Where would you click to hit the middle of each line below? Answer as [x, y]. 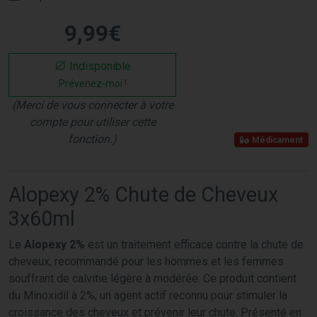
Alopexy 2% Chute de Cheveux [143, 194]
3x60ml [42, 218]
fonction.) [93, 139]
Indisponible [98, 66]
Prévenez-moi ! [92, 83]
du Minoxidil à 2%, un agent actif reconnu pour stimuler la [148, 295]
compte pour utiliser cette [92, 122]
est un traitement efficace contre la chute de [194, 244]
